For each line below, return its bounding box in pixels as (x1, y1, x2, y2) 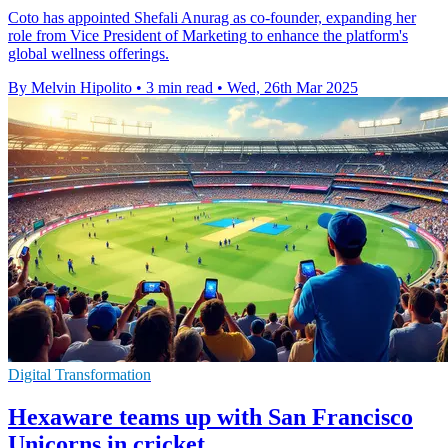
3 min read (146, 79, 213, 97)
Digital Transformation (8, 366, 151, 384)
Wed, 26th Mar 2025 (227, 79, 358, 97)
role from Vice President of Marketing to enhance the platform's (8, 27, 408, 45)
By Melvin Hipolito (8, 79, 132, 97)
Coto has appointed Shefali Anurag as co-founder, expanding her (8, 9, 416, 27)
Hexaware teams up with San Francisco (8, 403, 413, 430)
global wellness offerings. (8, 45, 169, 63)
